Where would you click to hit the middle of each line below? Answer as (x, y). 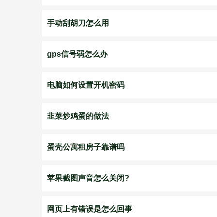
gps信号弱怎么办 (77, 54)
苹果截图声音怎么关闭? (88, 178)
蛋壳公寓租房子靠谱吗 (86, 147)
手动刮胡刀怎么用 (78, 23)
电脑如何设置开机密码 (86, 85)
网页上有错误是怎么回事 (90, 209)
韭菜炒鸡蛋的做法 (78, 116)
